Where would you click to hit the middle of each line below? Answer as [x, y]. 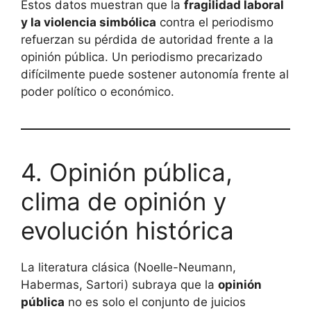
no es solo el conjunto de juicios [155, 302]
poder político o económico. [98, 91]
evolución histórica [127, 230]
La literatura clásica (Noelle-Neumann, [128, 267]
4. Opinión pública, [127, 172]
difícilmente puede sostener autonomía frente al [155, 74]
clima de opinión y [124, 201]
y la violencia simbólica [89, 22]
